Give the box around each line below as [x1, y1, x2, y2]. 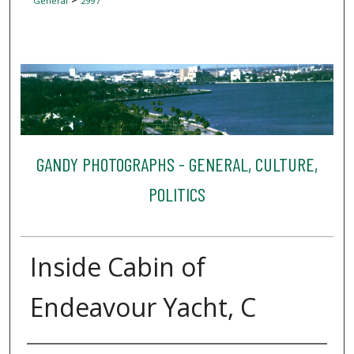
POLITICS [148, 183, 205, 206]
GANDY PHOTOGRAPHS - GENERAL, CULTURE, [36, 153, 318, 176]
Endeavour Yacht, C [29, 289, 256, 324]
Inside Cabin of [29, 249, 205, 284]
